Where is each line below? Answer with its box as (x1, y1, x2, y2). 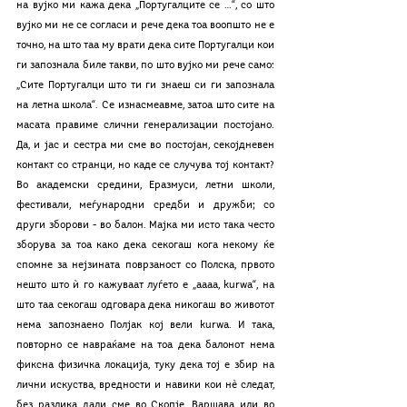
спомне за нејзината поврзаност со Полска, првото (16, 260, 274, 271)
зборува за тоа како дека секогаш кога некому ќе (16, 240, 274, 251)
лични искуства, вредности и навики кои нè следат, (16, 380, 274, 391)
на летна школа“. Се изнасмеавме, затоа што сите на (16, 100, 274, 111)
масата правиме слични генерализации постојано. (16, 120, 274, 131)
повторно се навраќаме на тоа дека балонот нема (16, 340, 274, 351)
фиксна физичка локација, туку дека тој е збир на (16, 360, 274, 371)
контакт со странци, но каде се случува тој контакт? (16, 160, 274, 171)
